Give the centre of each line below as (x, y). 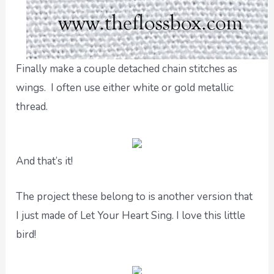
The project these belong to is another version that (135, 197)
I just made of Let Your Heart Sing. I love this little (131, 216)
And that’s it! (45, 161)
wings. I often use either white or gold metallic (125, 87)
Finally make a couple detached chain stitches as (127, 68)
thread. (32, 106)
